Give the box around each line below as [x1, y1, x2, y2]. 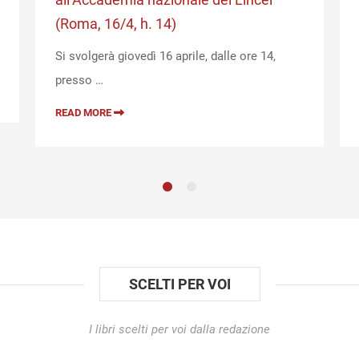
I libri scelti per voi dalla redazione [89, 322, 270, 337]
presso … [55, 73, 103, 88]
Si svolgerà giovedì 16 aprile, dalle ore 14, [55, 49, 276, 64]
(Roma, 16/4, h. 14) [55, 15, 176, 33]
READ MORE [55, 107, 114, 119]
